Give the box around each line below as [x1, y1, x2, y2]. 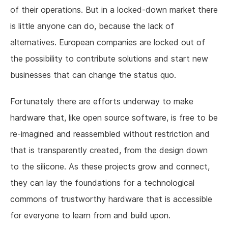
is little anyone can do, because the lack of [10, 21, 174, 32]
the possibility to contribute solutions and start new [10, 53, 208, 64]
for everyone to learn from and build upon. [10, 210, 170, 221]
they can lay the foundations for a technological [10, 178, 194, 188]
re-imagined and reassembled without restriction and [10, 129, 210, 139]
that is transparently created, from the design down [10, 145, 208, 156]
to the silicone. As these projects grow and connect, [10, 161, 210, 172]
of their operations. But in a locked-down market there [10, 5, 218, 15]
